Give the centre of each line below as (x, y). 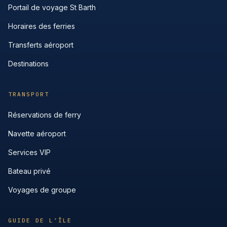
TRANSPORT (29, 94)
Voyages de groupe (42, 190)
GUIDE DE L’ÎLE (40, 220)
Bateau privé (29, 171)
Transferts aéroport (41, 45)
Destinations (28, 64)
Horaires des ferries (42, 26)
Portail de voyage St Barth (52, 7)
